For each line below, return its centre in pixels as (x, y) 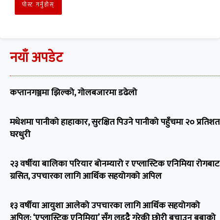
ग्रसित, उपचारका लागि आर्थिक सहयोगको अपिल (86, 177)
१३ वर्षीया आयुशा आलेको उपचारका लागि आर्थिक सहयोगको (105, 206)
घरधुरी (20, 135)
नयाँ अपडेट (36, 57)
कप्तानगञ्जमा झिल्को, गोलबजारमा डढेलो (73, 93)
